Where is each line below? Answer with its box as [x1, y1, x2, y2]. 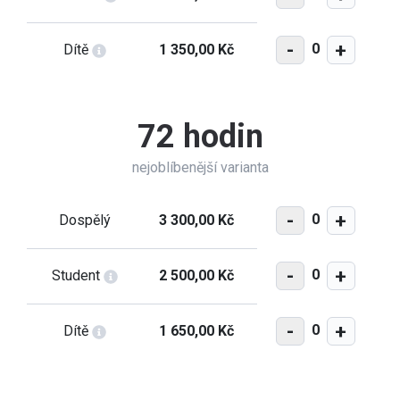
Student [51, 267, 104, 284]
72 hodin [137, 118, 263, 155]
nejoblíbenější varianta [131, 159, 269, 176]
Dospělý [58, 212, 111, 229]
